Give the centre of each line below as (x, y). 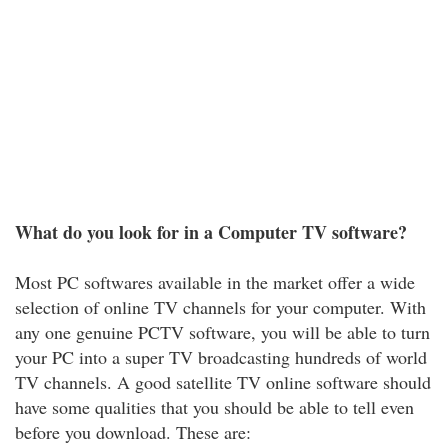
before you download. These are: (133, 432)
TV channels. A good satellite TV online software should (223, 382)
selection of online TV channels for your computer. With (220, 307)
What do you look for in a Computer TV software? (211, 232)
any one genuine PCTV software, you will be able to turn (222, 332)
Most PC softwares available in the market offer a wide (215, 282)
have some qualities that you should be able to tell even (214, 407)
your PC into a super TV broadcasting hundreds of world (221, 357)
